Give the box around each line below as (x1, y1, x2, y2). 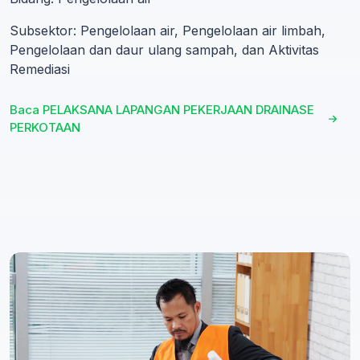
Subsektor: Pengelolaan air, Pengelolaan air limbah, (10, 22, 325, 39)
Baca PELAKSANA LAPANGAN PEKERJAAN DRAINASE (10, 101, 314, 117)
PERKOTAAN (10, 119, 80, 135)
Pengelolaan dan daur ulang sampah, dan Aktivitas (10, 41, 319, 58)
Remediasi (10, 60, 70, 77)
